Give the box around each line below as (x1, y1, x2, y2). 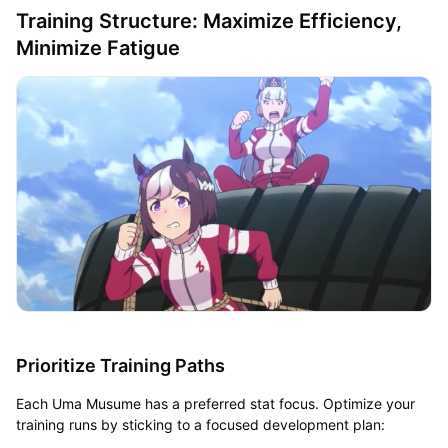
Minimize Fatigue (15, 35, 185, 60)
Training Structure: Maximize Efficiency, (15, 8, 402, 33)
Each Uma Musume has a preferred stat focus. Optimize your (15, 394, 415, 412)
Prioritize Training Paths (15, 354, 229, 376)
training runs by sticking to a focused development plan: (15, 415, 389, 433)
